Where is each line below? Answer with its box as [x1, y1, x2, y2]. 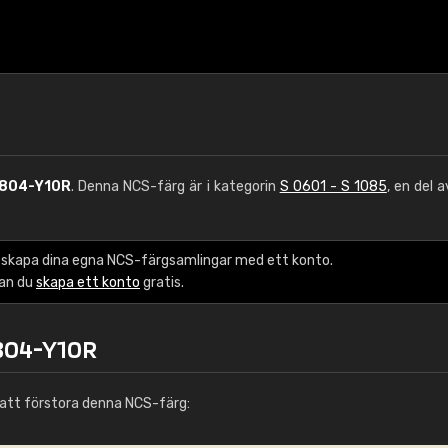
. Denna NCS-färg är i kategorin [71, 178, 280, 195]
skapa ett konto [36, 274, 140, 291]
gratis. [140, 274, 184, 291]
